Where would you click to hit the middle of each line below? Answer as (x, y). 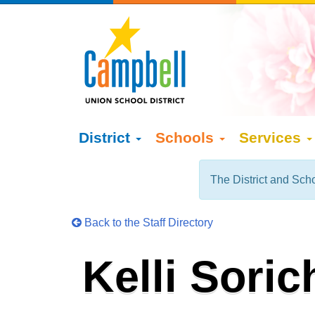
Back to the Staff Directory (147, 223)
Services (272, 137)
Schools (187, 137)
